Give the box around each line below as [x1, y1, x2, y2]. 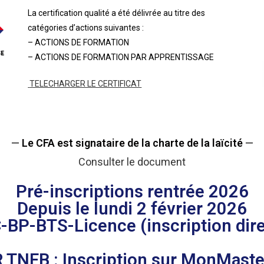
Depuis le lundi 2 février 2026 [17, 199, 247, 219]
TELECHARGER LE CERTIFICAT [29, 79, 142, 88]
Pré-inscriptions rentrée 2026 [15, 181, 249, 202]
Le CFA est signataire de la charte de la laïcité [19, 137, 245, 149]
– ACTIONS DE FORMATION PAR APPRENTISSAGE [28, 52, 214, 62]
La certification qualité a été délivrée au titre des [28, 8, 206, 18]
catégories [28, 23, 70, 32]
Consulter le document [78, 156, 186, 168]
